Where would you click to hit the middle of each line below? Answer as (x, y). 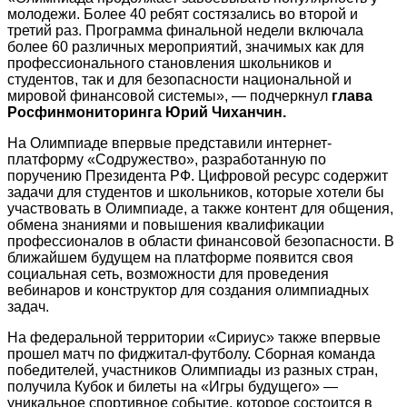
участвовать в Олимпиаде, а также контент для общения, (200, 208)
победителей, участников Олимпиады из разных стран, (193, 370)
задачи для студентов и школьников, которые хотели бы (196, 192)
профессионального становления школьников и (169, 63)
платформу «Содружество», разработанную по (167, 159)
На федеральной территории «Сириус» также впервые (194, 337)
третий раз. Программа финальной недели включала (185, 30)
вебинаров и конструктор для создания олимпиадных (188, 290)
